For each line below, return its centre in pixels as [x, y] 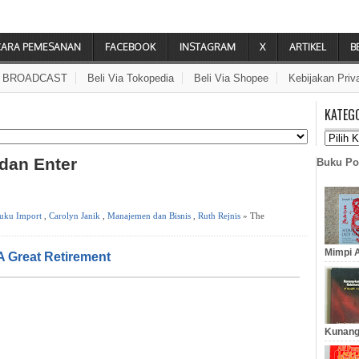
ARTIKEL [308, 47]
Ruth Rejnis [219, 215]
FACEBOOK [130, 47]
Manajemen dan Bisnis [149, 215]
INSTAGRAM [208, 47]
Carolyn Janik [75, 215]
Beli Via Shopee [231, 78]
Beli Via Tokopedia [131, 78]
